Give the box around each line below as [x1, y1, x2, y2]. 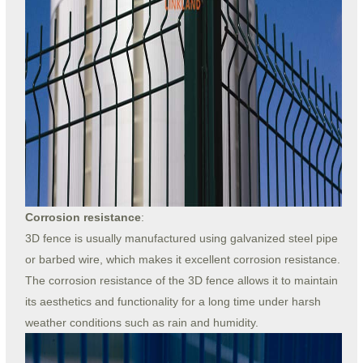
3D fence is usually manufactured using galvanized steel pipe [24, 232, 338, 246]
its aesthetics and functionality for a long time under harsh [24, 295, 321, 309]
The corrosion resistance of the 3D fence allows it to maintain [24, 274, 338, 288]
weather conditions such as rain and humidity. [24, 316, 258, 330]
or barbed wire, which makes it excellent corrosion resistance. [24, 253, 340, 267]
